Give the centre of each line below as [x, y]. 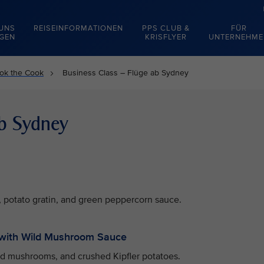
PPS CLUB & [166, 28]
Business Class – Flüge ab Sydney [126, 73]
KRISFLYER [166, 37]
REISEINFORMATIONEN [78, 28]
